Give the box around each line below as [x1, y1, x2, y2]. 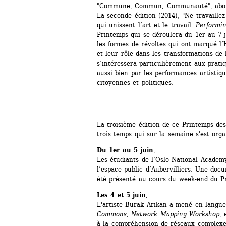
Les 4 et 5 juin [97, 191, 146, 199]
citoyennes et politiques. [97, 78, 174, 86]
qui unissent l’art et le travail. [97, 21, 196, 29]
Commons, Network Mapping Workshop [97, 210, 219, 218]
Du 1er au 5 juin [97, 146, 154, 154]
